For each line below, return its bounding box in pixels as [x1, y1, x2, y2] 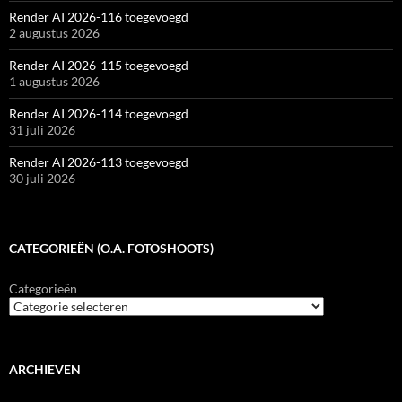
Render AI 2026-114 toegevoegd [9, 106, 188, 122]
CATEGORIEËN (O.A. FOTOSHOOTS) [9, 240, 214, 257]
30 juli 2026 [9, 170, 75, 187]
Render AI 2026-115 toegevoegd [9, 57, 188, 74]
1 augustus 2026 [9, 74, 100, 90]
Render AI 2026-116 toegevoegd [9, 9, 188, 25]
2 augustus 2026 [9, 25, 100, 41]
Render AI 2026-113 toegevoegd [9, 154, 188, 170]
